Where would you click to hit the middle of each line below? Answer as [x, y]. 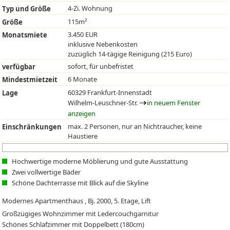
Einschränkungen [32, 127]
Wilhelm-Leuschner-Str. [104, 102]
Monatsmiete [25, 35]
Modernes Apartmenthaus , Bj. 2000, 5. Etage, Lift [77, 201]
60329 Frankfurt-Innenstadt [110, 92]
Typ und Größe [27, 8]
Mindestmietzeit [30, 80]
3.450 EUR [83, 35]
